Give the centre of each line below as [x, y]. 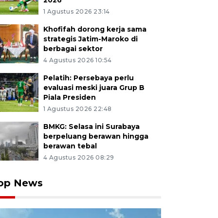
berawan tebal [70, 146]
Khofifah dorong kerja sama [95, 29]
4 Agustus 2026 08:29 [79, 157]
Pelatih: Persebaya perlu [88, 78]
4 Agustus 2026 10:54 [77, 60]
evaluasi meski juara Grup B [94, 88]
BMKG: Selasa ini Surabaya [91, 127]
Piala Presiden [69, 97]
